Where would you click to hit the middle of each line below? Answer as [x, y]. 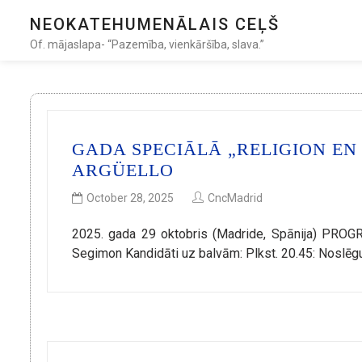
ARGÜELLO [123, 170]
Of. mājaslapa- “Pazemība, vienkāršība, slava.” [147, 44]
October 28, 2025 [130, 198]
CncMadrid [235, 198]
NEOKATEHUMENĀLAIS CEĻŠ [155, 24]
